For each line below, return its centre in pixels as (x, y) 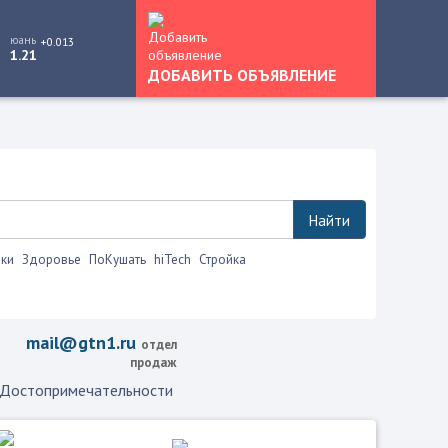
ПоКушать (117, 259)
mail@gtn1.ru (83, 342)
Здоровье (51, 259)
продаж (153, 362)
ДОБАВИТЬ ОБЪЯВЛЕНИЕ (242, 74)
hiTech (172, 259)
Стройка (222, 259)
